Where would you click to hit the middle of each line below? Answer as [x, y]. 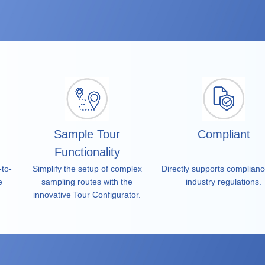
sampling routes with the [87, 182]
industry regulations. [224, 182]
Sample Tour [87, 134]
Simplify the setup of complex [87, 169]
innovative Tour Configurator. [87, 195]
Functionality [87, 152]
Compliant [224, 134]
